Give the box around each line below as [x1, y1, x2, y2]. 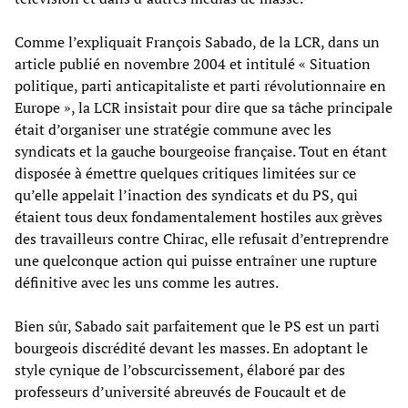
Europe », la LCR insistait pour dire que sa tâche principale [15, 97, 393, 117]
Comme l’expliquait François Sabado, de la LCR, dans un [15, 31, 380, 52]
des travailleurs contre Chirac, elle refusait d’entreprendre [15, 228, 389, 249]
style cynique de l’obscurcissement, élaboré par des [15, 359, 345, 380]
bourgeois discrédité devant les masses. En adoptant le [15, 337, 368, 358]
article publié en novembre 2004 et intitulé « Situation [15, 53, 371, 74]
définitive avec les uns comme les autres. [15, 271, 279, 292]
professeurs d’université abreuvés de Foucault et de [15, 381, 346, 402]
